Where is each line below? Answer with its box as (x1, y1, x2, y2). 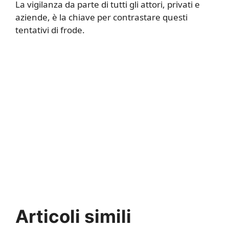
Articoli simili (15, 205, 131, 227)
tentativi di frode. (15, 24, 85, 36)
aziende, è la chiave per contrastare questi (15, 11, 188, 24)
